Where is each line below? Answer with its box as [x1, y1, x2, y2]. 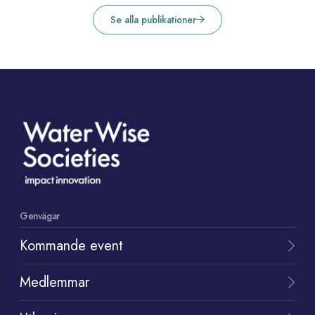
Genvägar [20, 209, 60, 224]
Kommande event [20, 236, 123, 257]
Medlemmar [20, 272, 89, 293]
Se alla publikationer [110, 13, 196, 27]
